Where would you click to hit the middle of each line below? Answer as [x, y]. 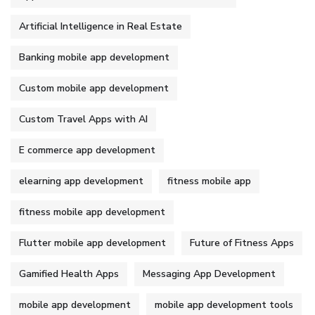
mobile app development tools [224, 305]
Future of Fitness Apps [242, 243]
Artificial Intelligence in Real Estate [101, 27]
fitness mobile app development [92, 212]
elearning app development [81, 181]
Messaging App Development [209, 274]
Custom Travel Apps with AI [83, 120]
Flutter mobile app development [92, 243]
